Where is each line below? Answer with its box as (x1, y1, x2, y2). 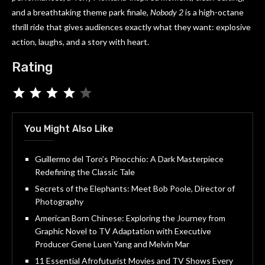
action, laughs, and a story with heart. (12, 37, 149, 47)
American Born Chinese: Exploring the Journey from (35, 213, 225, 224)
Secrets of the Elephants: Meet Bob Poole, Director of (35, 183, 235, 194)
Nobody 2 (150, 7, 183, 18)
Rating (12, 59, 53, 76)
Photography (35, 196, 83, 207)
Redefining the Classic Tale (35, 167, 135, 177)
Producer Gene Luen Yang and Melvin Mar (35, 239, 189, 250)
